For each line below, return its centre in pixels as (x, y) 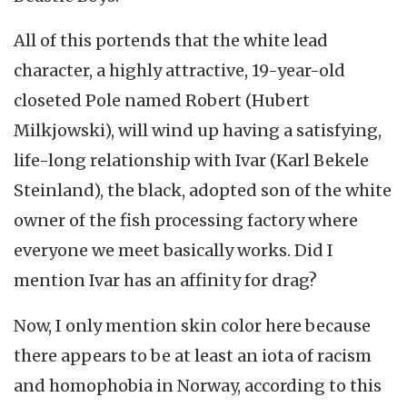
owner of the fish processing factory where (186, 221)
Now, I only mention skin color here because (192, 325)
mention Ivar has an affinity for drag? (165, 281)
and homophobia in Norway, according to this (198, 385)
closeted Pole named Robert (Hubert (162, 101)
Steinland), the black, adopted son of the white (203, 191)
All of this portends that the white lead (171, 41)
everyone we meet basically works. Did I (174, 251)
